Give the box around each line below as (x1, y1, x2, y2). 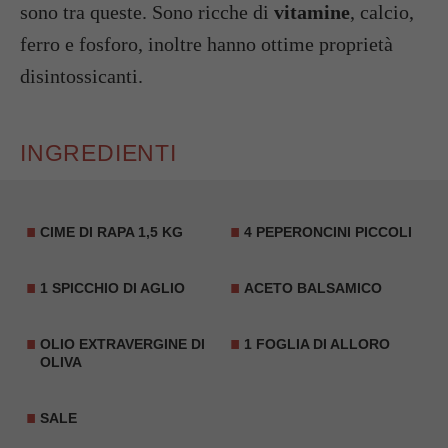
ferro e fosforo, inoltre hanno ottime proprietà (20, 32, 393, 55)
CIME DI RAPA (40, 223, 134, 240)
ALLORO (327, 335, 390, 352)
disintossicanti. (20, 64, 143, 87)
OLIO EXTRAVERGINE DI (40, 335, 205, 352)
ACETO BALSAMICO (244, 279, 382, 296)
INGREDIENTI (20, 139, 177, 166)
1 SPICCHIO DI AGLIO (40, 279, 185, 296)
